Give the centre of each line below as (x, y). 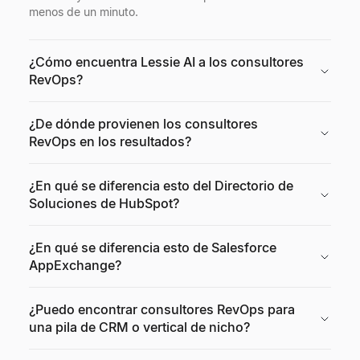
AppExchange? (75, 265)
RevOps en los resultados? (110, 141)
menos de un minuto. (84, 12)
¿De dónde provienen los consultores (143, 124)
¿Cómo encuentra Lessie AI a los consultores (166, 62)
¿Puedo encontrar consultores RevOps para (162, 309)
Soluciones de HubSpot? (104, 203)
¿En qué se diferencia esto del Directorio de (161, 186)
